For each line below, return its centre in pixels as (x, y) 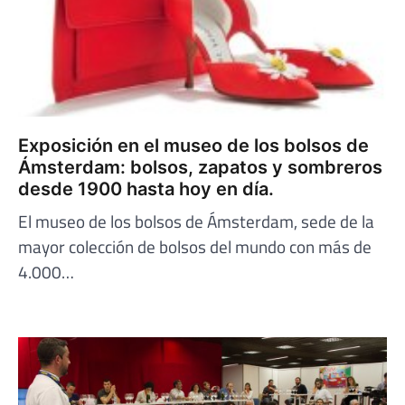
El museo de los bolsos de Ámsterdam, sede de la (196, 221)
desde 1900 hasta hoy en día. (146, 188)
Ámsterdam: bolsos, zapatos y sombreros (200, 167)
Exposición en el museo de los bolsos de (193, 145)
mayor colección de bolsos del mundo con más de (195, 246)
